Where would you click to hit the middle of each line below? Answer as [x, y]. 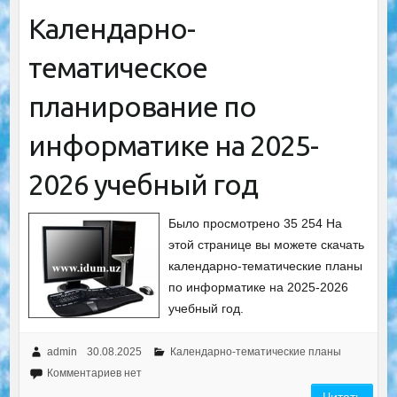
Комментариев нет [94, 373]
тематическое [117, 67]
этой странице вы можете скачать [267, 245]
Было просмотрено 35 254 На [256, 223]
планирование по [142, 106]
